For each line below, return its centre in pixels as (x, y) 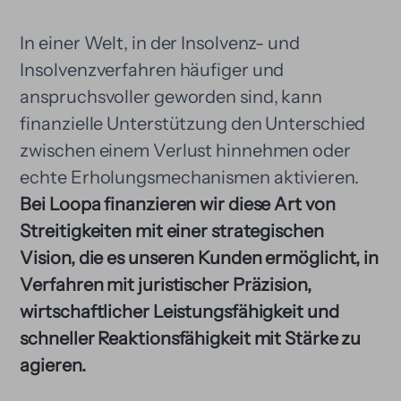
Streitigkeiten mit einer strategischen (172, 231)
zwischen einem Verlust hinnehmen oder (185, 150)
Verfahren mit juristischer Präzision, (166, 285)
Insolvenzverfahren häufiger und (152, 70)
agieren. (53, 365)
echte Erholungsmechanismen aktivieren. (189, 177)
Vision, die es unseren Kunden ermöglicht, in (200, 258)
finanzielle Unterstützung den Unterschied (193, 124)
